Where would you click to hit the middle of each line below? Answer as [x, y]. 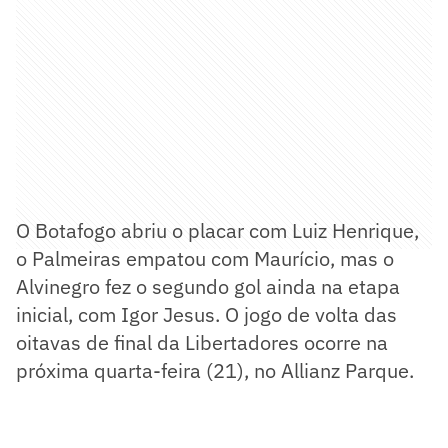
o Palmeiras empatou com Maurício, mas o [205, 258]
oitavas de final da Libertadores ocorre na [202, 342]
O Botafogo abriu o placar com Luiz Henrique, [217, 230]
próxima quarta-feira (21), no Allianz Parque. [215, 370]
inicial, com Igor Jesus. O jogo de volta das [206, 314]
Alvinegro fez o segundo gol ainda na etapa [208, 286]
